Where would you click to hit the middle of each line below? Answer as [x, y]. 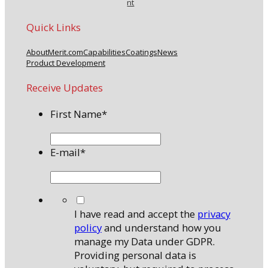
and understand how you [161, 228]
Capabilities [104, 52]
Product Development [66, 63]
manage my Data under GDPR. [144, 242]
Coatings [141, 52]
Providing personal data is [135, 255]
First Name [76, 114]
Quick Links [53, 27]
